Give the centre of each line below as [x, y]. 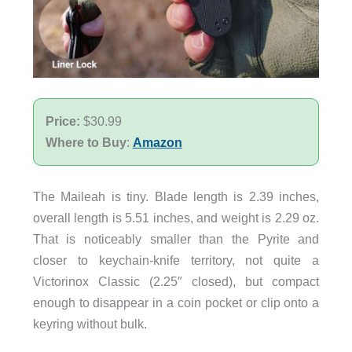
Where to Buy [86, 142]
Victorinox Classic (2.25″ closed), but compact [176, 282]
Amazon [157, 142]
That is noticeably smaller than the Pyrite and [176, 239]
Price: [64, 121]
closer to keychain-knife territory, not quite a [176, 260]
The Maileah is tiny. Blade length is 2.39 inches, [176, 197]
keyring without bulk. [90, 324]
